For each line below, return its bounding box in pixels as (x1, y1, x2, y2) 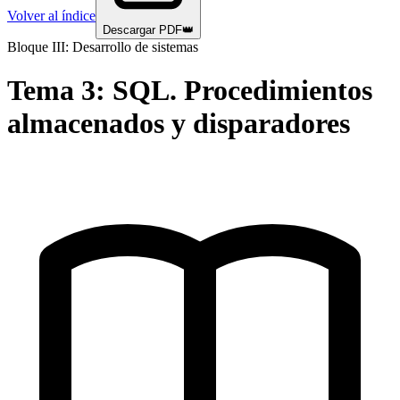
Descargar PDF (103, 23, 182, 37)
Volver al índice (7, 8, 96, 23)
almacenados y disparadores (7, 107, 350, 140)
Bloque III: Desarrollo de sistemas (7, 39, 198, 54)
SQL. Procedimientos (112, 74, 372, 107)
